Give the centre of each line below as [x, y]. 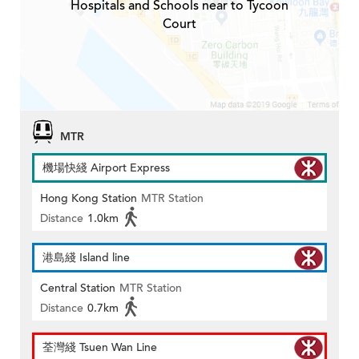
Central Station [78, 288]
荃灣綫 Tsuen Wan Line [100, 348]
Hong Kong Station [89, 199]
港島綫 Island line [86, 258]
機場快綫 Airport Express [106, 168]
